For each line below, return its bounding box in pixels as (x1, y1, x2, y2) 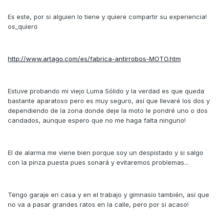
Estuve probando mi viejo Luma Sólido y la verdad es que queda (8, 87, 204, 95)
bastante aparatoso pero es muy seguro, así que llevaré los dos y (8, 96, 210, 105)
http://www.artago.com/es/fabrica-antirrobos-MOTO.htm (8, 54, 181, 63)
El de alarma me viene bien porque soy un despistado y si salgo (8, 148, 203, 156)
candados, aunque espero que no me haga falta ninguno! (8, 116, 186, 124)
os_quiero (8, 22, 38, 30)
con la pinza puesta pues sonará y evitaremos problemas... (8, 158, 189, 166)
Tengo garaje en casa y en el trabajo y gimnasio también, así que (8, 190, 209, 198)
